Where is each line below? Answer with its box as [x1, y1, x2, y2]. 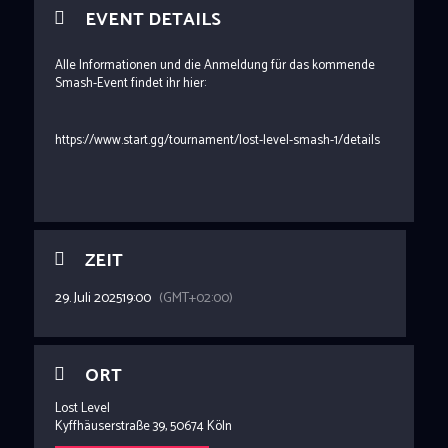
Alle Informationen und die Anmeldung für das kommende [54, 55, 375, 77]
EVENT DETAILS [84, 5, 221, 36]
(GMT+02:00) [158, 287, 233, 311]
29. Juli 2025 [54, 287, 122, 311]
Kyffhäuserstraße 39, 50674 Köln [54, 416, 232, 438]
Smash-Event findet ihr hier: [54, 73, 206, 95]
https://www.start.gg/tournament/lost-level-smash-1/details [54, 130, 380, 152]
